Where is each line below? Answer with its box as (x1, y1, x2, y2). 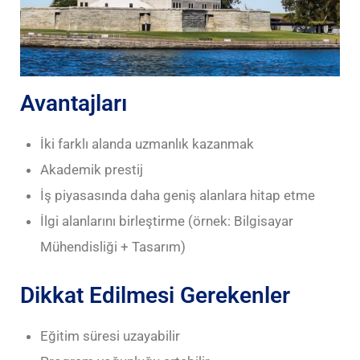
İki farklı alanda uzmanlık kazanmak (40, 135, 254, 152)
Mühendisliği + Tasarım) (40, 238, 186, 255)
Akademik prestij (40, 161, 143, 178)
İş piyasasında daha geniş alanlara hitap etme (40, 186, 315, 203)
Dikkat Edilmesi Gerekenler (20, 281, 290, 309)
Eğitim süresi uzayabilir (40, 327, 180, 344)
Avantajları (20, 89, 127, 117)
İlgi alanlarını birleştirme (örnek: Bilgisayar (40, 212, 293, 229)
